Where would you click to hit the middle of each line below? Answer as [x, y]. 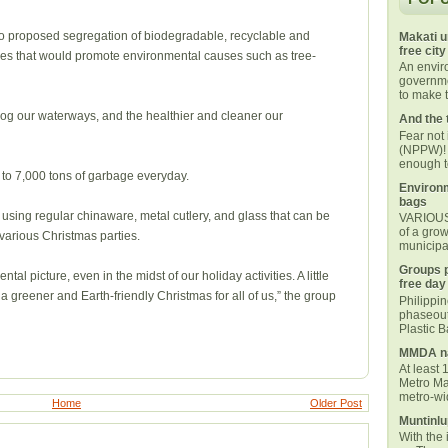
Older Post [336, 403]
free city [422, 51]
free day [422, 284]
